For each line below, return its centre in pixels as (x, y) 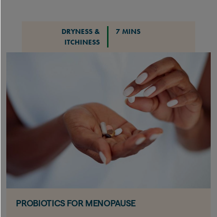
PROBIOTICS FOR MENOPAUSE (76, 203)
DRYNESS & (80, 31)
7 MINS (128, 31)
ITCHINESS (82, 42)
